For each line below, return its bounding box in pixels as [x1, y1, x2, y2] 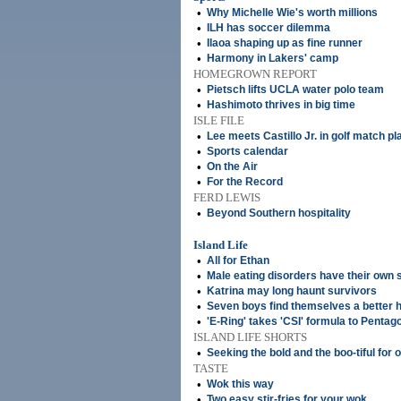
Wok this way [207, 378, 274, 390]
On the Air [207, 160, 258, 173]
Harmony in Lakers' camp [207, 52, 338, 64]
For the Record [207, 175, 283, 188]
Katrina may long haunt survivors [207, 285, 377, 297]
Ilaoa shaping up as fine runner [207, 37, 363, 49]
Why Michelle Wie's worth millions [207, 6, 378, 19]
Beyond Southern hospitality [207, 207, 351, 219]
